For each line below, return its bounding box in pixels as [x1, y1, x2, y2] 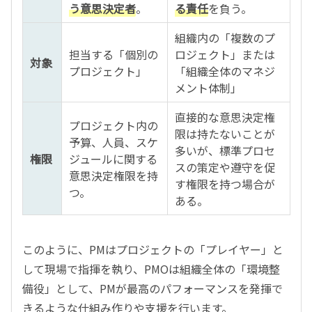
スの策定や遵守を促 [175, 159, 275, 175]
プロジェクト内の [69, 117, 158, 134]
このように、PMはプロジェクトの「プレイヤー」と [22, 241, 283, 258]
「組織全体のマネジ [175, 63, 275, 79]
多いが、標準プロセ [175, 142, 275, 159]
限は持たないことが [175, 125, 275, 142]
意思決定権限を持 [69, 167, 158, 184]
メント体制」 [175, 79, 242, 96]
